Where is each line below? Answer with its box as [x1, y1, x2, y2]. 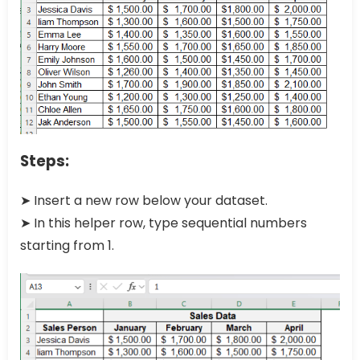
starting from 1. [20, 236, 114, 256]
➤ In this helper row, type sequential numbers [20, 214, 307, 233]
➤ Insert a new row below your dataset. [20, 191, 268, 211]
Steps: [20, 150, 69, 173]
